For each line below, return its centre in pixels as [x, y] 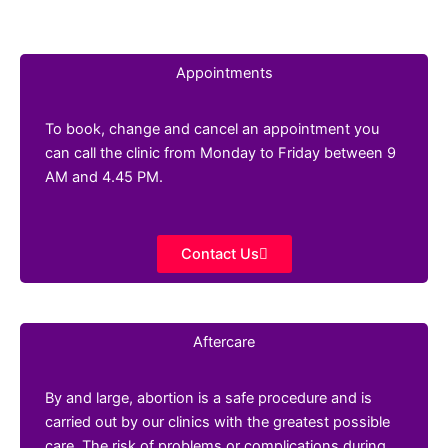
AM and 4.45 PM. [104, 177]
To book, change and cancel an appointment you [212, 129]
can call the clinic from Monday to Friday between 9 [220, 153]
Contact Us [219, 253]
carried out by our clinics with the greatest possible [217, 421]
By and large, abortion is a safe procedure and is [208, 397]
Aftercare [224, 341]
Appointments [224, 73]
